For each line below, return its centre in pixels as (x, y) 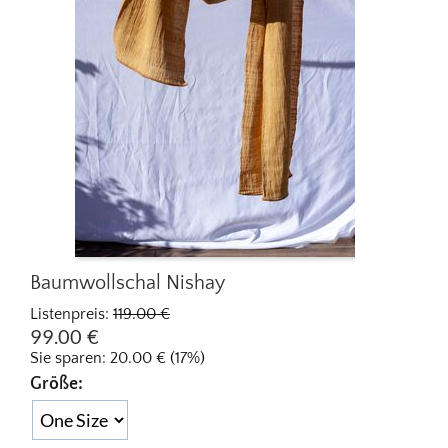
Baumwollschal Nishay (127, 282)
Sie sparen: (70, 357)
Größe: (56, 383)
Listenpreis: (69, 313)
